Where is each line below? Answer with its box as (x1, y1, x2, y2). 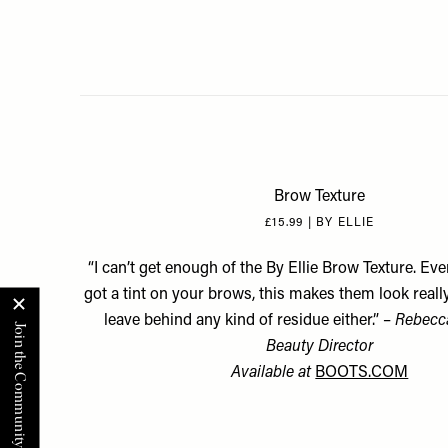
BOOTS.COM (315, 365, 409, 381)
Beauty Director (266, 339, 374, 355)
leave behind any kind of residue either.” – (103, 313, 395, 329)
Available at (231, 365, 316, 381)
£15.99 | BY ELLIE (265, 217, 375, 229)
